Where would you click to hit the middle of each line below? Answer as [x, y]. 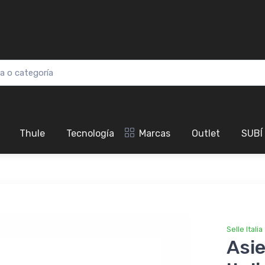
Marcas [155, 134]
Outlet [206, 134]
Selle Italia [244, 230]
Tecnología [90, 134]
